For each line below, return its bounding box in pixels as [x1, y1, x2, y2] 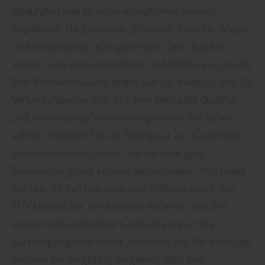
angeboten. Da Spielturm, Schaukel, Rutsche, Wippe [12, 21, 247, 35]
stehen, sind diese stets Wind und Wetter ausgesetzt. [12, 57, 253, 71]
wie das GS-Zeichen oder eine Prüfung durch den [12, 181, 235, 195]
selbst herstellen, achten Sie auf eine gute [12, 146, 204, 160]
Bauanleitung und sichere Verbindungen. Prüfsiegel [12, 163, 246, 177]
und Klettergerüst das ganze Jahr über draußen [12, 39, 227, 53]
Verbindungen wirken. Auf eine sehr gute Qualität [12, 92, 238, 106]
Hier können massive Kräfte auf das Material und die [12, 75, 253, 89]
